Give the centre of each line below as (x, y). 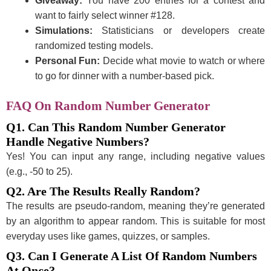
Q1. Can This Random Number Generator (116, 127)
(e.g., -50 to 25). (39, 171)
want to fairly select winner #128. (105, 15)
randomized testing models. (94, 45)
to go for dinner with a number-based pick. (124, 76)
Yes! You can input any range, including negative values (135, 156)
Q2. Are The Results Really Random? (103, 191)
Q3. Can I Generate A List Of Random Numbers (131, 256)
